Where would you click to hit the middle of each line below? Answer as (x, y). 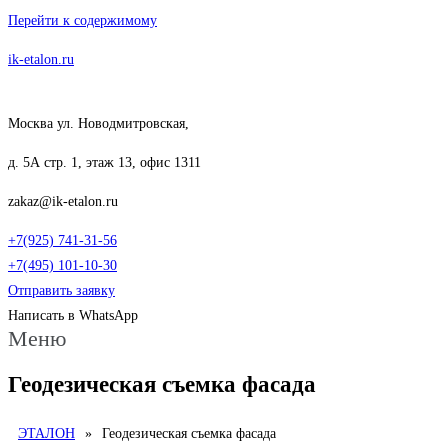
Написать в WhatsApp (73, 315)
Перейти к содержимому (82, 20)
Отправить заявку (61, 290)
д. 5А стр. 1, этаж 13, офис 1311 (104, 162)
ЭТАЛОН (46, 434)
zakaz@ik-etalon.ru (63, 201)
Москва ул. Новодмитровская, (98, 123)
